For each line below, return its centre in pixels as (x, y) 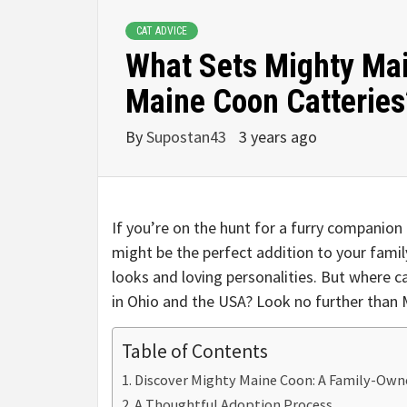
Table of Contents (195, 351)
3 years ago (278, 136)
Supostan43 (188, 136)
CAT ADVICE (162, 30)
